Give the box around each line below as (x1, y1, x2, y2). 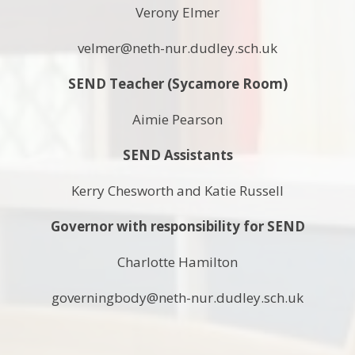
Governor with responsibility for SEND (50, 217, 305, 235)
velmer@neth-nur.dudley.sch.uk (78, 39, 277, 57)
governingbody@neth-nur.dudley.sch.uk (52, 288, 303, 307)
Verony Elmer (136, 3, 219, 21)
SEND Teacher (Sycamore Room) (67, 74, 288, 93)
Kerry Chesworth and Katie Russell (71, 181, 284, 200)
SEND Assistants (122, 146, 233, 164)
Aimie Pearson (132, 110, 223, 128)
